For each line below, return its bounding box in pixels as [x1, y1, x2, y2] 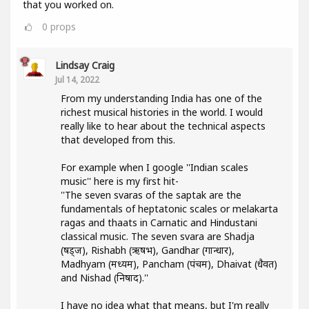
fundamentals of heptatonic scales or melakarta [61, 202, 278, 215]
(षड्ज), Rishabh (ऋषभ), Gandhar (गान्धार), [61, 243, 235, 257]
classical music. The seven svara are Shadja [61, 230, 255, 243]
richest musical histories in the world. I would [61, 106, 263, 119]
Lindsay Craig [55, 59, 114, 72]
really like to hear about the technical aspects [61, 119, 266, 132]
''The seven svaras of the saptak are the [61, 188, 241, 201]
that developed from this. [61, 133, 175, 146]
